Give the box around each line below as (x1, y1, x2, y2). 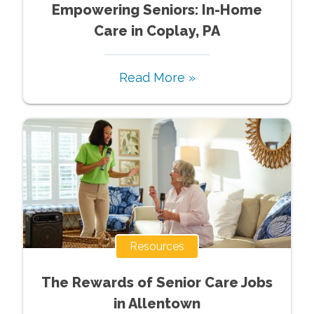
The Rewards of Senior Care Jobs (41, 273, 273, 291)
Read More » (118, 69, 196, 85)
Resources (130, 239, 184, 253)
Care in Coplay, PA (94, 22, 220, 39)
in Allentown (114, 294, 200, 312)
